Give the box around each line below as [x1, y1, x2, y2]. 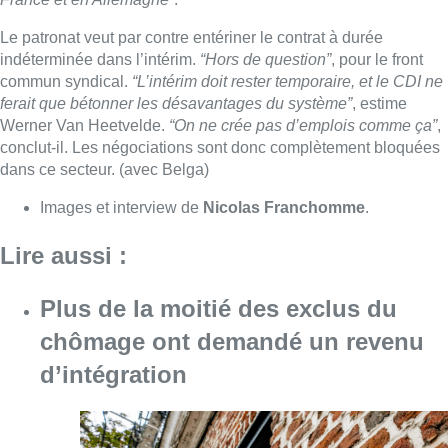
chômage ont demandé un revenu [40, 60, 424, 88]
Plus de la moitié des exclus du [40, 27, 397, 55]
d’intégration [40, 93, 187, 121]
